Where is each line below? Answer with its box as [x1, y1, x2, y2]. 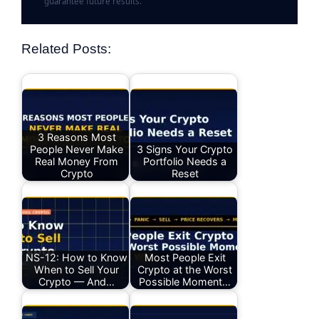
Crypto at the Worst [137, 263, 233, 276]
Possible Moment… [139, 276, 231, 288]
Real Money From [35, 155, 119, 168]
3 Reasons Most [37, 131, 116, 144]
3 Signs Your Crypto [137, 143, 234, 156]
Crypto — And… [38, 276, 115, 288]
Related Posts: [21, 41, 111, 56]
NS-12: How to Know [26, 251, 128, 264]
